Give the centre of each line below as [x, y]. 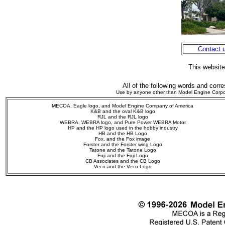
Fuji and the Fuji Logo [123, 155]
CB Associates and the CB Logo [123, 161]
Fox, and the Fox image [123, 139]
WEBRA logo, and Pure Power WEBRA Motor [133, 122]
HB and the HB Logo [123, 133]
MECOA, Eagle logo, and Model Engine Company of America [123, 105]
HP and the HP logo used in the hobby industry [123, 128]
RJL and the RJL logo [123, 117]
